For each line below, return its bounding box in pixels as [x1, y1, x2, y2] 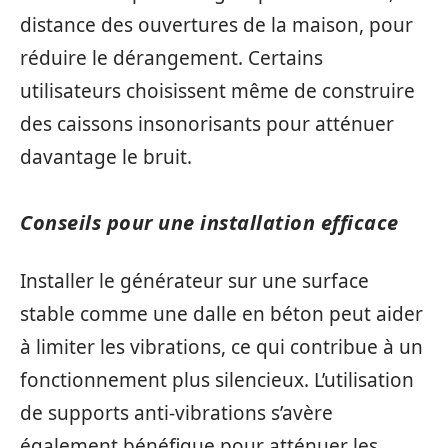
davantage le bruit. [20, 143, 192, 170]
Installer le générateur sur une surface [20, 268, 369, 294]
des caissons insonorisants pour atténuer [20, 110, 394, 137]
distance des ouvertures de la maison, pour [20, 11, 413, 38]
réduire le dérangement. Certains [20, 44, 323, 71]
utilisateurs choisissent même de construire [20, 77, 415, 104]
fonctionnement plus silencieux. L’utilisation [20, 367, 414, 393]
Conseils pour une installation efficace [20, 208, 399, 236]
